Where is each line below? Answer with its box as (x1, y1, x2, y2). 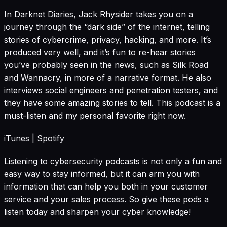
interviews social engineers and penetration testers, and (4, 85, 218, 96)
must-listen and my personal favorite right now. (4, 110, 186, 121)
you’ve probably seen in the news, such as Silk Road (4, 60, 208, 70)
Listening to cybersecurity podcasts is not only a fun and (4, 156, 222, 167)
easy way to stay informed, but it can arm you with (4, 169, 200, 179)
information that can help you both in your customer (4, 181, 208, 192)
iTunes (4, 133, 29, 144)
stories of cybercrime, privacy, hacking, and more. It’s (4, 34, 211, 45)
